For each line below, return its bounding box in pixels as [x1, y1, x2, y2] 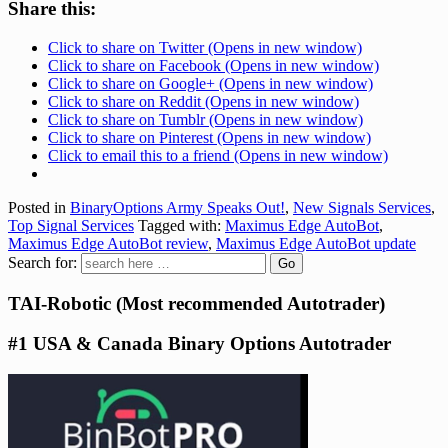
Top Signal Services [8, 217, 134, 234]
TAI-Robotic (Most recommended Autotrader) [8, 292, 385, 314]
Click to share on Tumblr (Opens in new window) [48, 111, 363, 128]
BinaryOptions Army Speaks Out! [70, 199, 285, 216]
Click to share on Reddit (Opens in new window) [48, 93, 359, 110]
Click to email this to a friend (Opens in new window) [48, 147, 388, 164]
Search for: [8, 254, 77, 271]
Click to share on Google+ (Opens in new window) [48, 75, 373, 92]
